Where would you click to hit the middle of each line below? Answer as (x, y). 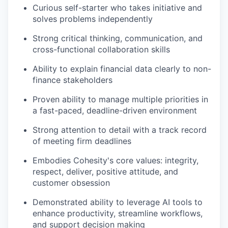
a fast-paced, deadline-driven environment (115, 110)
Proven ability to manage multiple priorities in (120, 99)
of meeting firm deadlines (82, 141)
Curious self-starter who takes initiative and (117, 7)
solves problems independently (93, 19)
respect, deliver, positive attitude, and (105, 171)
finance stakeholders (73, 80)
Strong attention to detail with (91, 130)
